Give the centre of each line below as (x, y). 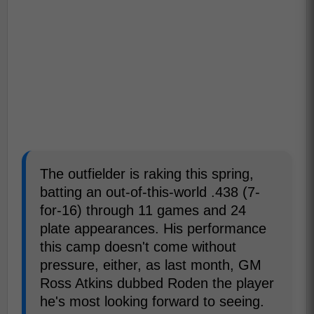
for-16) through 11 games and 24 (143, 210)
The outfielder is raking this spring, (147, 174)
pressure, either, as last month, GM (151, 265)
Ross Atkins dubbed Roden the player (157, 283)
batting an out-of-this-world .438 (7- (150, 192)
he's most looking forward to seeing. (152, 301)
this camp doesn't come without (138, 247)
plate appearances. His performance (153, 228)
